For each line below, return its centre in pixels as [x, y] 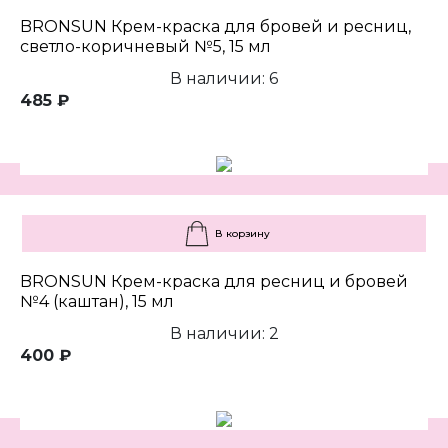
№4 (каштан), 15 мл [97, 302]
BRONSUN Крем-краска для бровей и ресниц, [215, 27]
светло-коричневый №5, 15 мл [145, 47]
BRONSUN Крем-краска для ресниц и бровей [214, 282]
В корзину [242, 234]
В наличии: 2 [224, 334]
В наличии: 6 [224, 79]
